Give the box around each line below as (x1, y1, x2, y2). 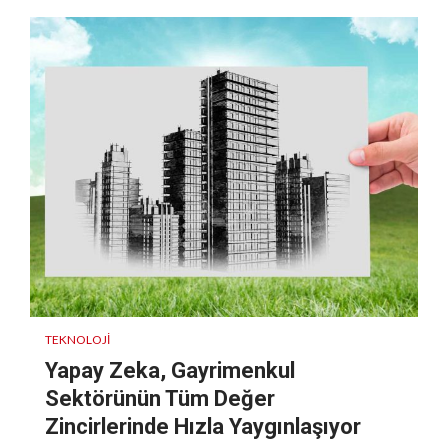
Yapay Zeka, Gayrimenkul (45, 357, 295, 383)
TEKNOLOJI (45, 331, 110, 347)
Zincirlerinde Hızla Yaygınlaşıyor (45, 413, 361, 439)
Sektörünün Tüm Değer (45, 385, 275, 411)
